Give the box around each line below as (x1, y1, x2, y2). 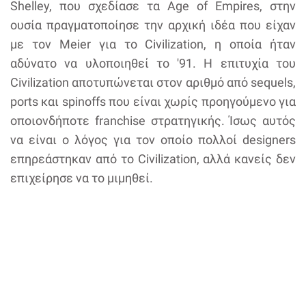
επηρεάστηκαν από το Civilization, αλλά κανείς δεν (10, 152, 296, 167)
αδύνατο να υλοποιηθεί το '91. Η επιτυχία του (10, 56, 296, 71)
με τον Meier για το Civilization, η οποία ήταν (10, 37, 296, 52)
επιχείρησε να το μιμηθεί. (10, 171, 153, 186)
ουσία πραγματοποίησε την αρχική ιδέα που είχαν (10, 18, 296, 33)
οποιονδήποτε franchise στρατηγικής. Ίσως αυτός (10, 113, 296, 128)
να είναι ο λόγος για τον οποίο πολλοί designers (10, 133, 296, 148)
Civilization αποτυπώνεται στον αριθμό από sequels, (10, 75, 296, 90)
